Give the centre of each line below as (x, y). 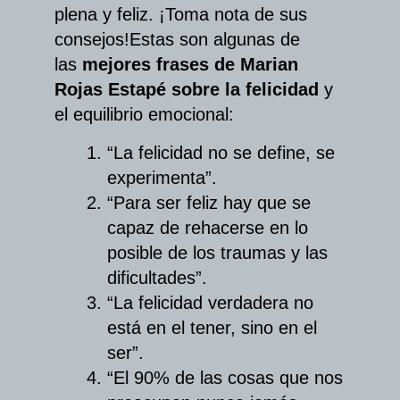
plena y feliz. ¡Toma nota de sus (181, 15)
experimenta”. (162, 178)
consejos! (92, 40)
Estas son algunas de (215, 40)
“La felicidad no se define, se (221, 153)
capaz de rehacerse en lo (207, 228)
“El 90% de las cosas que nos (225, 378)
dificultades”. (157, 278)
